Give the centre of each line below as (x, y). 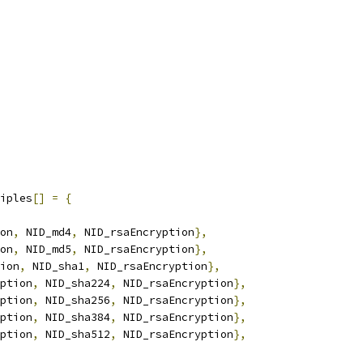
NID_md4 (45, 232)
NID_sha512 (75, 334)
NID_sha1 (55, 266)
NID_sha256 (75, 300)
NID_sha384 (75, 317)
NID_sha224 (75, 283)
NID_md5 (45, 249)
